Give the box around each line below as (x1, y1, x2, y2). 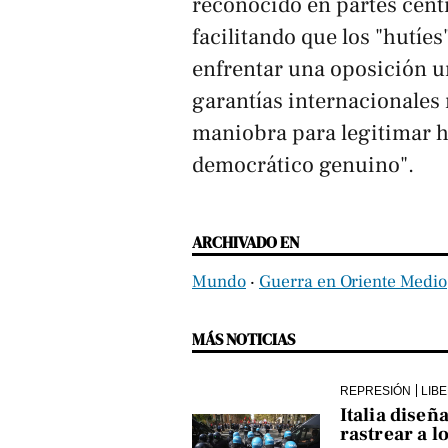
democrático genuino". (192, 150, 419, 179)
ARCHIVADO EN (192, 230, 299, 253)
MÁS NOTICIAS (192, 327, 295, 350)
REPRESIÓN (339, 383, 411, 397)
